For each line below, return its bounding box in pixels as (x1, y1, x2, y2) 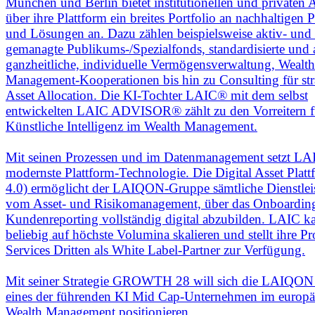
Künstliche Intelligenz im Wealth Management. (6, 119, 257, 134)
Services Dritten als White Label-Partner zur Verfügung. (6, 243, 305, 258)
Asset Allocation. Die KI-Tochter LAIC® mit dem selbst (6, 88, 308, 103)
